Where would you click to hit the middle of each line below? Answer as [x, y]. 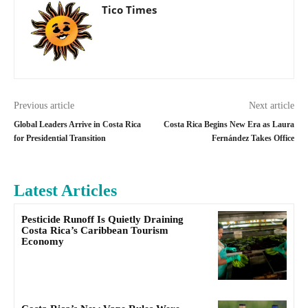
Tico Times [129, 9]
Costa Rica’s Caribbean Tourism [95, 230]
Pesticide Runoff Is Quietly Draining [102, 219]
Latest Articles [65, 190]
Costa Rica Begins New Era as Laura [229, 124]
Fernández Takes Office [253, 138]
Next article [271, 105]
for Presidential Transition [60, 138]
